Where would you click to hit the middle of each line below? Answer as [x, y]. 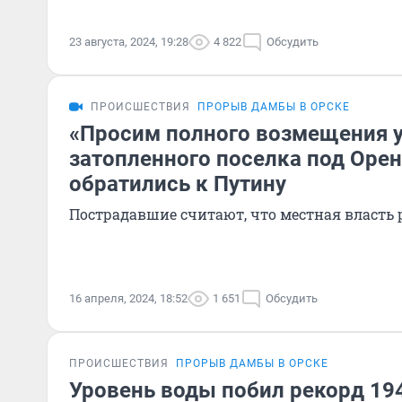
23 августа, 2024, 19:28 [129, 42]
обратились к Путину [178, 184]
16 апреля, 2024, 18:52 [128, 298]
